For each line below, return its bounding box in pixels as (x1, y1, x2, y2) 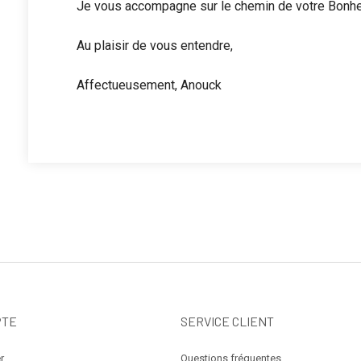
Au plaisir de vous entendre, (77, 38, 234, 54)
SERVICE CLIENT (180, 313, 274, 329)
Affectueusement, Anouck (77, 77, 222, 93)
